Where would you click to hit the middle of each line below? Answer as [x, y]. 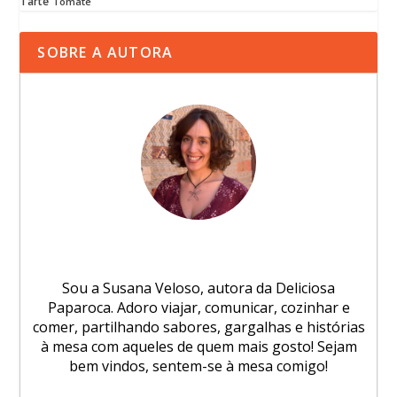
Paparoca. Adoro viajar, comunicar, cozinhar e [198, 308]
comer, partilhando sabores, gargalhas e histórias [198, 327]
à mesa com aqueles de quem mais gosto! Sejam [198, 347]
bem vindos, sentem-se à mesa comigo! [198, 366]
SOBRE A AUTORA [105, 53]
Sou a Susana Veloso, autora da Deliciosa [198, 288]
